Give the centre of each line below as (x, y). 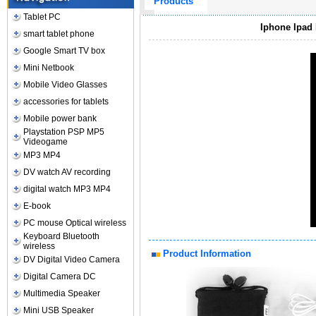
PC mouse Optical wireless (75, 223)
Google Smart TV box (65, 51)
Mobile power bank (60, 119)
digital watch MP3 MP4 (67, 189)
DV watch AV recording (67, 172)
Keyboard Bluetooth (62, 236)
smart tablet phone (59, 34)
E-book (37, 206)
